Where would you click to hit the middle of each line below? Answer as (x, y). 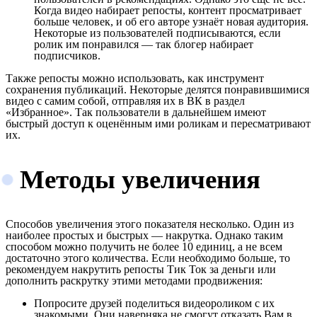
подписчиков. (67, 56)
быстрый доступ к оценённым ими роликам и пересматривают (158, 124)
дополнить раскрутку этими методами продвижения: (134, 280)
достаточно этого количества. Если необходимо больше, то (148, 258)
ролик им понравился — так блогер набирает (144, 45)
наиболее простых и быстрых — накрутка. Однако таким (144, 235)
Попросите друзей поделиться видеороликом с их (154, 303)
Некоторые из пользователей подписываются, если (157, 33)
